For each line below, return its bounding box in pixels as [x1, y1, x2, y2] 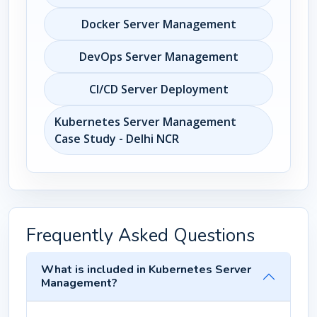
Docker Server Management [81, 16, 236, 32]
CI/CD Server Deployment [88, 81, 229, 97]
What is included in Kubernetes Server [41, 262, 251, 277]
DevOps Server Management [79, 49, 238, 64]
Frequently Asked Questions [26, 223, 255, 248]
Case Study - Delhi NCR [54, 131, 179, 146]
